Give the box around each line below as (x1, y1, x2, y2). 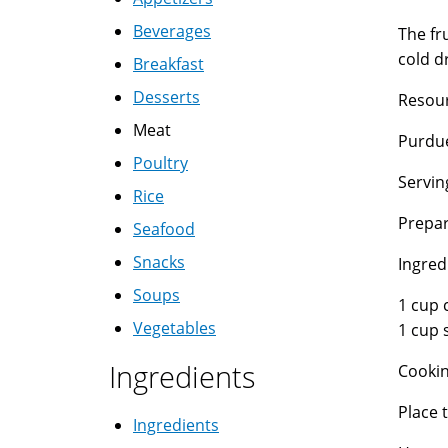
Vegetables (133, 317, 216, 339)
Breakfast (133, 53, 204, 75)
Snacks (133, 251, 185, 273)
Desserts (133, 86, 200, 108)
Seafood (133, 218, 195, 240)
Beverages (133, 20, 211, 42)
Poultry (133, 152, 188, 174)
